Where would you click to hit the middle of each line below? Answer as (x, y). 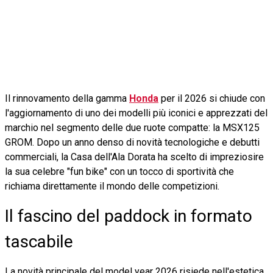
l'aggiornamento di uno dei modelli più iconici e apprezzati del (136, 113)
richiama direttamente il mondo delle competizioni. (112, 186)
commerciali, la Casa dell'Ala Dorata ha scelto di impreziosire (134, 157)
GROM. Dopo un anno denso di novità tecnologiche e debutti (132, 142)
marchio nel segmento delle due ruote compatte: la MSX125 (132, 127)
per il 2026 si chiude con (212, 98)
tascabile (39, 241)
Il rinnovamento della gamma (67, 98)
